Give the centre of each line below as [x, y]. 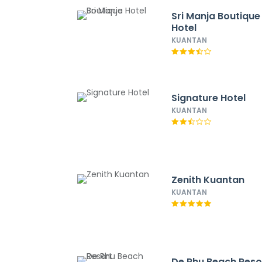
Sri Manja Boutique [216, 16]
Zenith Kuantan [208, 180]
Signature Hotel [209, 98]
